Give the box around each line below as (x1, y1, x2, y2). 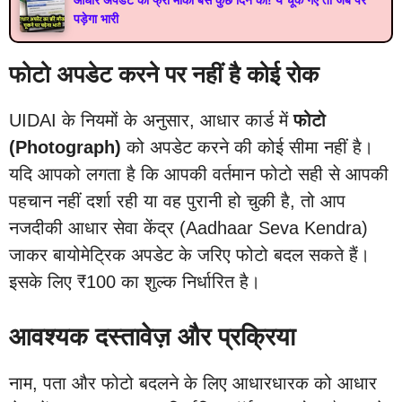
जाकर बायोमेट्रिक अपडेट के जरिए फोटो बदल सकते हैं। (9, 244, 370, 265)
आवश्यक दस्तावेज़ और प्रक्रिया (9, 322, 295, 351)
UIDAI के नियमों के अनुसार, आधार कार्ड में (9, 109, 293, 130)
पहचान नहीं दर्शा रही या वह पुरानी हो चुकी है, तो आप (9, 190, 345, 211)
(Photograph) (9, 136, 121, 157)
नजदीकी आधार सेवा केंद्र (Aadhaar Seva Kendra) (9, 217, 368, 238)
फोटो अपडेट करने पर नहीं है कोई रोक (9, 60, 319, 88)
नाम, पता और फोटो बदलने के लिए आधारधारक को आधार (9, 372, 377, 393)
